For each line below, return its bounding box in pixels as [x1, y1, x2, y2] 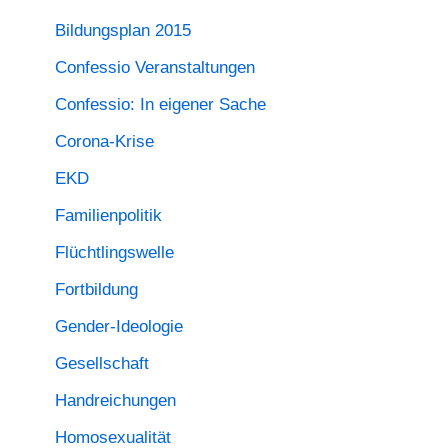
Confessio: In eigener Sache [55, 95, 266, 115]
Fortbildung [55, 280, 138, 300]
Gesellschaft [55, 354, 149, 374]
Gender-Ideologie [55, 317, 183, 337]
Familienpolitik [55, 206, 162, 226]
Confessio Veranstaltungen [55, 58, 255, 78]
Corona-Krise [55, 132, 154, 152]
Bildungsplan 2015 [55, 21, 191, 41]
